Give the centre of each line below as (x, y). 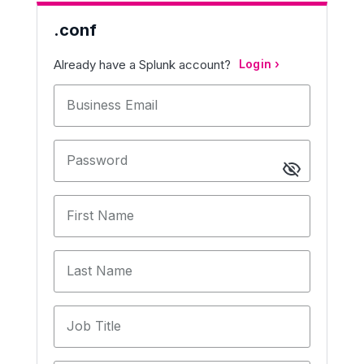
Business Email (112, 105)
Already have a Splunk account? (142, 64)
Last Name (100, 271)
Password (97, 160)
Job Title (94, 326)
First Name (100, 215)
